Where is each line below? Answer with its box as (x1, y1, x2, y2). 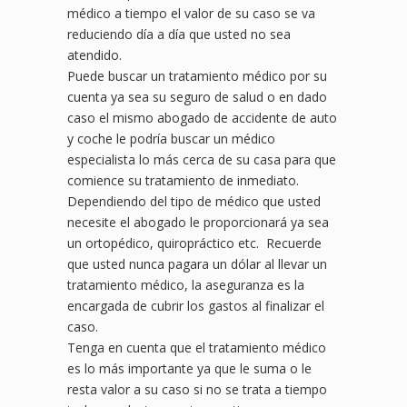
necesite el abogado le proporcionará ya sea (67, 213, 329, 232)
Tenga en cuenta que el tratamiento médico (67, 339, 326, 357)
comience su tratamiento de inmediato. (67, 172, 299, 190)
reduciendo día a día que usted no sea (67, 25, 291, 44)
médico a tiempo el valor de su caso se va (67, 5, 315, 23)
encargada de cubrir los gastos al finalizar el (67, 297, 324, 315)
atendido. (67, 46, 122, 65)
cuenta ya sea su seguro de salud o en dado (67, 88, 327, 106)
